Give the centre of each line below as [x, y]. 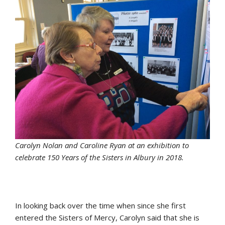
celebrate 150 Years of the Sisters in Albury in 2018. [99, 157]
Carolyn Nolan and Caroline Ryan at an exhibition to [102, 145]
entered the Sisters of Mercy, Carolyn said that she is [107, 217]
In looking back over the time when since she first [100, 205]
